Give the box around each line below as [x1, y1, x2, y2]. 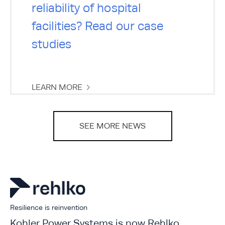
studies [32, 37, 72, 51]
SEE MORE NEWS [79, 121, 146, 131]
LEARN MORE [32, 82, 83, 92]
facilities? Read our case [32, 19, 163, 33]
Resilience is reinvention [10, 203, 87, 211]
